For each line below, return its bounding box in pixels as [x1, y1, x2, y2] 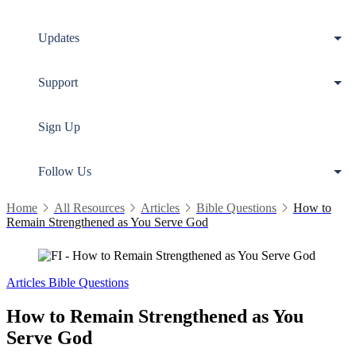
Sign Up [38, 120, 80, 133]
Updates [38, 31, 79, 44]
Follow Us [38, 164, 91, 178]
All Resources [53, 201, 125, 215]
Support [38, 75, 78, 89]
